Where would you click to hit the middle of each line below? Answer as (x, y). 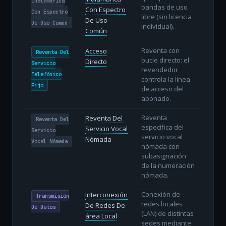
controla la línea (165, 79)
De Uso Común (49, 22)
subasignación (163, 156)
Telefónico (46, 74)
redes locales (162, 204)
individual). (157, 26)
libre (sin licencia (166, 16)
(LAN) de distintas (167, 213)
